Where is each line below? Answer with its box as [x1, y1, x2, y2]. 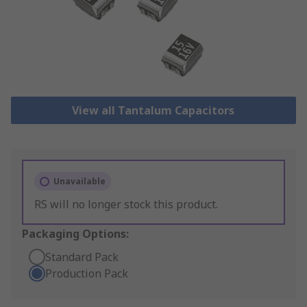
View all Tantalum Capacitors [72, 103, 235, 119]
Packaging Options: [22, 226, 129, 242]
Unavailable [53, 175, 106, 188]
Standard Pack [45, 249, 119, 265]
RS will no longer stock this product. [34, 197, 218, 212]
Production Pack [45, 266, 128, 282]
